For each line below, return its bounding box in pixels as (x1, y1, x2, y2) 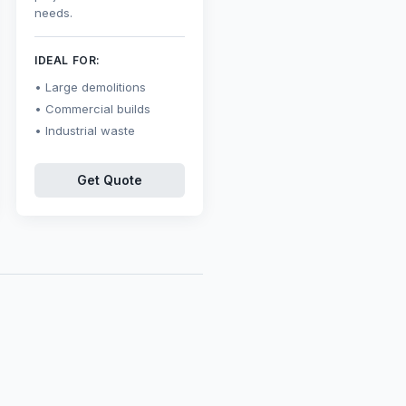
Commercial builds (45, 101, 150, 116)
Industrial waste (45, 123, 135, 138)
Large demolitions (45, 80, 146, 94)
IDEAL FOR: (34, 53, 101, 67)
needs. (34, 5, 72, 20)
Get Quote (77, 172, 142, 188)
